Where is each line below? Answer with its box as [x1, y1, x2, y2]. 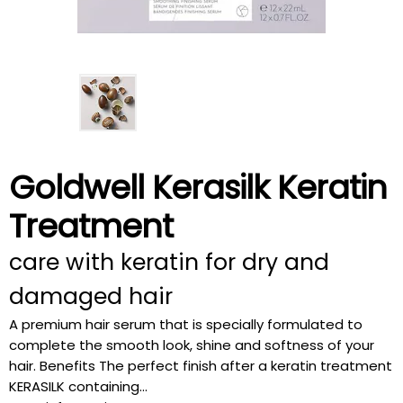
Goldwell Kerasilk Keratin [9, 165, 387, 210]
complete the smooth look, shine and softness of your [9, 336, 374, 354]
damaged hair [9, 281, 173, 312]
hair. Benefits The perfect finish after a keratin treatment [9, 356, 392, 375]
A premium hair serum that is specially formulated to [9, 315, 363, 334]
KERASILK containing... [9, 377, 148, 396]
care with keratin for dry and [9, 246, 329, 278]
